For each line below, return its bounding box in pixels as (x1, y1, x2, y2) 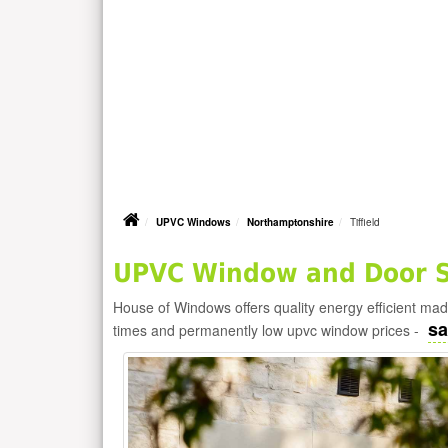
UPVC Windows (156, 215, 231, 230)
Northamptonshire (247, 215, 334, 230)
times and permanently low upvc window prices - (113, 319, 423, 340)
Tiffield (350, 215, 380, 230)
